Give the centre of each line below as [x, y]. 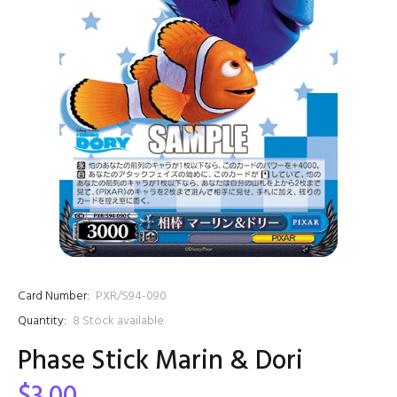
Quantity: [42, 321]
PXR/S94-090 [131, 296]
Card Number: [54, 296]
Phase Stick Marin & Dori [160, 362]
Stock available [123, 321]
